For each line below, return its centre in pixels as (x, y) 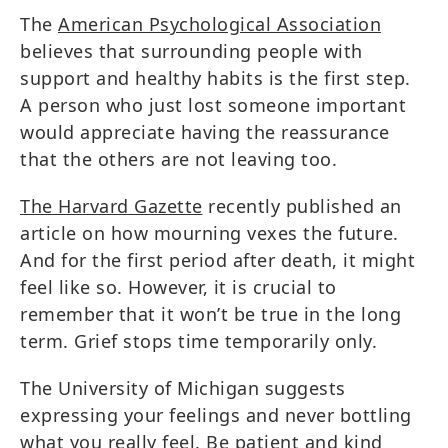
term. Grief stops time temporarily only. (198, 340)
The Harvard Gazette (111, 205)
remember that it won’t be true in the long (210, 313)
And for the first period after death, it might (217, 259)
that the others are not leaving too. (178, 158)
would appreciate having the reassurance (205, 131)
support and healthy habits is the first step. (215, 77)
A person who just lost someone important (213, 104)
